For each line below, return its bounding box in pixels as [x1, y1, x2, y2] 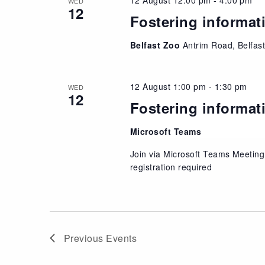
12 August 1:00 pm [130, 80, 206, 92]
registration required [130, 160, 212, 173]
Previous [64, 231, 106, 245]
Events [106, 231, 137, 245]
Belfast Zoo [130, 38, 183, 51]
